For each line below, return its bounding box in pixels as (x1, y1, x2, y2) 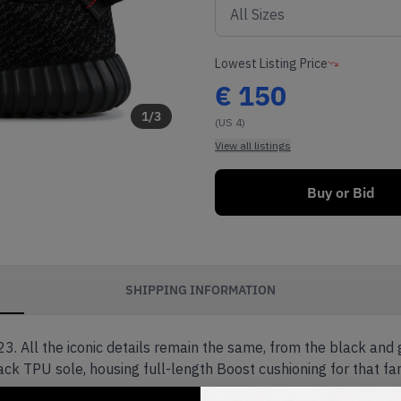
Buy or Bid (307, 183, 375, 201)
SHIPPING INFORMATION (125, 281, 276, 298)
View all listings (215, 139, 291, 152)
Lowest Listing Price (215, 55, 328, 72)
